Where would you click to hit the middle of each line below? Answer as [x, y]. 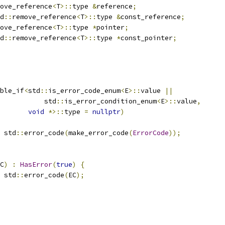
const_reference [151, 17]
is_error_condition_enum [110, 101]
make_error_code [98, 133]
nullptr [106, 112]
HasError [36, 164]
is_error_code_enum [84, 91]
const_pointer [147, 38]
